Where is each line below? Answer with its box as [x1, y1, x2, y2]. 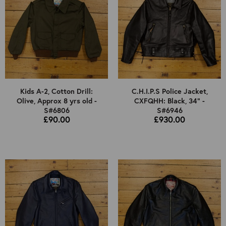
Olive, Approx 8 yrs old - [16, 96, 97, 106]
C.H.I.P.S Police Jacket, [131, 86, 208, 96]
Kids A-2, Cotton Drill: [20, 86, 93, 96]
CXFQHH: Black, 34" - [134, 96, 205, 106]
